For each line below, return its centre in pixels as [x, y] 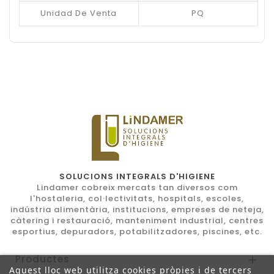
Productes [43, 259]
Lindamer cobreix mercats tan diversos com [137, 187]
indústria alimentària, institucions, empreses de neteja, [137, 209]
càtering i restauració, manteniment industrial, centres [137, 220]
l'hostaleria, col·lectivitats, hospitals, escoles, [137, 198]
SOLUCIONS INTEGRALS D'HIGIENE [137, 176]
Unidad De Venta [79, 13]
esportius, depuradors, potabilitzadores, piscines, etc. [137, 231]
